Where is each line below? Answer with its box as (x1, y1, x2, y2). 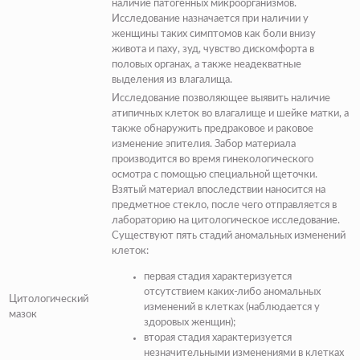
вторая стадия (144, 333, 210, 344)
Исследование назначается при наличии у (112, 14, 309, 25)
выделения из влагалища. (112, 75, 232, 86)
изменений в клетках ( (144, 302, 248, 313)
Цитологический (9, 294, 88, 305)
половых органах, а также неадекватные (112, 59, 301, 71)
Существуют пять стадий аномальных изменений (112, 231, 346, 242)
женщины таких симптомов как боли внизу (112, 29, 316, 40)
